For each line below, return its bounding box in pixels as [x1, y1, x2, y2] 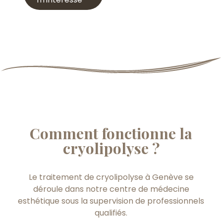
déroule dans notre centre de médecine [33, 183, 189, 195]
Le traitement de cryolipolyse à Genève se [28, 171, 194, 183]
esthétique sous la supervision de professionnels [18, 195, 204, 207]
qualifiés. [95, 207, 127, 219]
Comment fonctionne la [30, 123, 192, 144]
